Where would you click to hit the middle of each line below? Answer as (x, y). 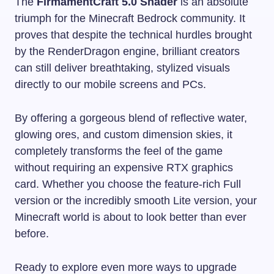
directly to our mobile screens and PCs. (110, 84)
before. (32, 233)
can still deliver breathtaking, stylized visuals (122, 68)
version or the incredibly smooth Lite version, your (136, 200)
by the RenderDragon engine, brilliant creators (127, 51)
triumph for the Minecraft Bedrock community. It (130, 18)
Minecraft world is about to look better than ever (131, 217)
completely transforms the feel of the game (119, 151)
